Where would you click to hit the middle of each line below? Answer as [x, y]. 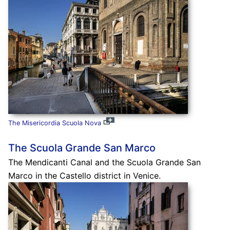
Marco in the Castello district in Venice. [84, 175]
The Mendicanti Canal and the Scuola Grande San [104, 162]
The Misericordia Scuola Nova [54, 123]
